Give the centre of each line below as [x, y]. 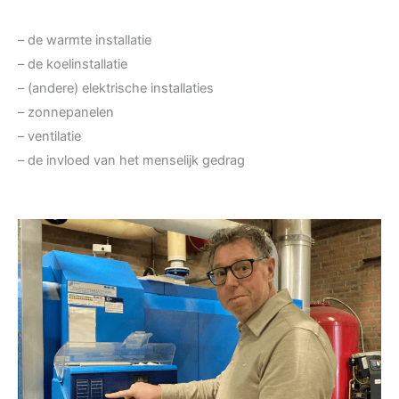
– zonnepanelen [66, 112]
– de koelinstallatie [73, 64]
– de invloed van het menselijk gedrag [131, 160]
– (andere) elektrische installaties [116, 88]
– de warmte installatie [85, 40]
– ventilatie [49, 136]
